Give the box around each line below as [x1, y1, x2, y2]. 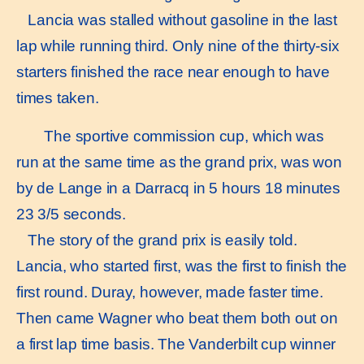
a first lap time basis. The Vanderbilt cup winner [16, 335, 336, 353]
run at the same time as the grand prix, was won [16, 153, 342, 171]
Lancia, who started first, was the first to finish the [16, 257, 348, 275]
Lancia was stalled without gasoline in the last [16, 11, 337, 29]
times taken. [16, 89, 99, 107]
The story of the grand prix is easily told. [16, 231, 297, 249]
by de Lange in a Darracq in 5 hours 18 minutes [16, 179, 340, 197]
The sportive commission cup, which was [32, 127, 324, 145]
